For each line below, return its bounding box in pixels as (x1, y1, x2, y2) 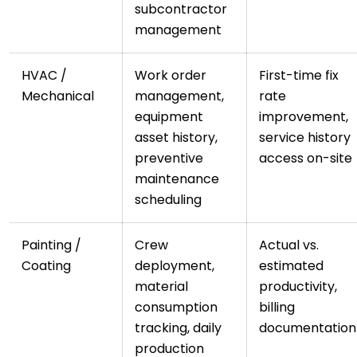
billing (259, 298, 295, 317)
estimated (259, 257, 324, 276)
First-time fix (259, 66, 339, 85)
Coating (22, 257, 71, 276)
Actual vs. (259, 236, 319, 255)
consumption (135, 298, 218, 317)
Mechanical (22, 87, 94, 106)
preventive (135, 149, 203, 168)
